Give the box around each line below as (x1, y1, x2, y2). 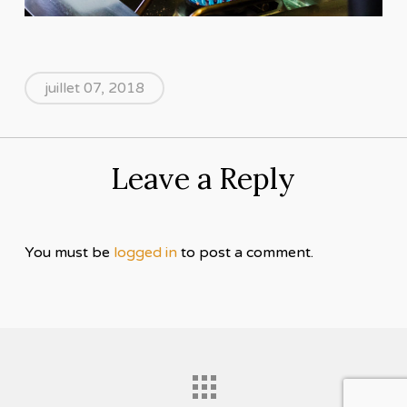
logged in (113, 243, 177, 262)
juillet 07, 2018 (44, 78, 144, 97)
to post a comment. (176, 243, 313, 262)
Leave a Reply (111, 159, 296, 197)
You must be (24, 243, 114, 262)
